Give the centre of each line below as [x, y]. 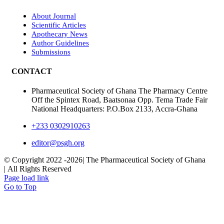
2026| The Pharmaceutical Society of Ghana [136, 160]
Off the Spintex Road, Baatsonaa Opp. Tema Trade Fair [119, 100]
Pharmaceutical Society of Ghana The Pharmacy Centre [119, 91]
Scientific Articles [59, 25]
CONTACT [32, 71]
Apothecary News [59, 34]
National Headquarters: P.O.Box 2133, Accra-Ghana [114, 109]
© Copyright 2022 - [35, 160]
